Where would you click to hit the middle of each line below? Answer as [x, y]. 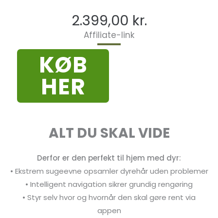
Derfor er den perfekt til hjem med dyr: [109, 158]
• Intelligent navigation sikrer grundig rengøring [109, 184]
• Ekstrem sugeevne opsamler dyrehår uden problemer [109, 171]
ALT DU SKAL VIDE [109, 133]
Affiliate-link [109, 35]
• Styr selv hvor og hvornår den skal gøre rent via [109, 198]
